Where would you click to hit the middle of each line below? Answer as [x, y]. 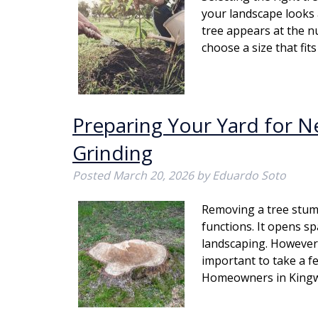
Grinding [113, 153]
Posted [93, 175]
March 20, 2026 [153, 175]
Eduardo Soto [249, 175]
